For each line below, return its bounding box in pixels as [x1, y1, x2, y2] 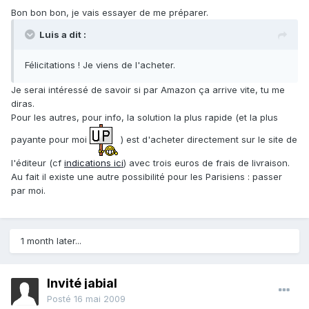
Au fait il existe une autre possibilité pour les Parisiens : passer [11, 171, 282, 183]
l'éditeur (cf [11, 157, 64, 169]
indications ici [64, 157, 123, 169]
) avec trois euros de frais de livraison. [123, 157, 290, 169]
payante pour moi [11, 133, 90, 145]
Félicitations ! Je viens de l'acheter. [25, 59, 175, 71]
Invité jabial [47, 276, 117, 291]
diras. [11, 98, 34, 110]
